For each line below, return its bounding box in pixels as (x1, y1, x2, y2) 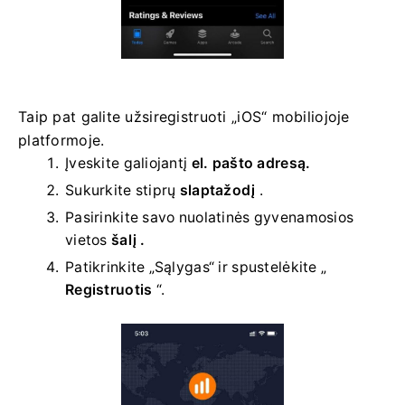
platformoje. (18, 131, 105, 150)
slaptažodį (179, 182, 256, 200)
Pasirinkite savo (65, 209, 179, 227)
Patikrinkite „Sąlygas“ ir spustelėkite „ (65, 259, 327, 277)
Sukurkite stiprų (65, 182, 180, 200)
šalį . (110, 231, 146, 250)
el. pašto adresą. (191, 155, 311, 173)
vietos (65, 231, 111, 250)
